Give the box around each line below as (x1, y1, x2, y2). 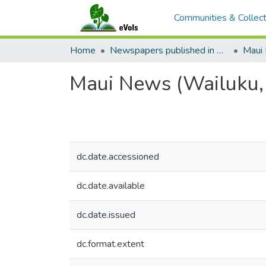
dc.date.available (77, 179, 145, 192)
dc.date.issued (77, 208, 135, 221)
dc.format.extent (77, 237, 144, 251)
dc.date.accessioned (77, 150, 159, 163)
